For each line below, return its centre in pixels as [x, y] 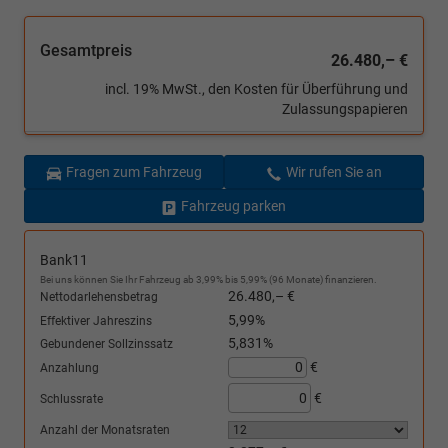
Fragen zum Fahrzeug [133, 172]
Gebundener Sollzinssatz [106, 344]
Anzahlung [69, 367]
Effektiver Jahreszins [96, 320]
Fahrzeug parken [233, 206]
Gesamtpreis [86, 51]
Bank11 [64, 260]
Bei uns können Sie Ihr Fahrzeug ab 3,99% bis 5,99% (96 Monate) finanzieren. [208, 280]
